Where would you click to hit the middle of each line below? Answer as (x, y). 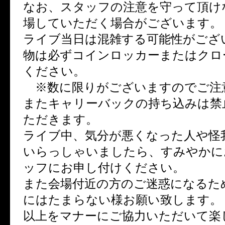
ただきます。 (61, 120)
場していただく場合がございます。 (123, 23)
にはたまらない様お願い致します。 (123, 200)
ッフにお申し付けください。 (104, 168)
